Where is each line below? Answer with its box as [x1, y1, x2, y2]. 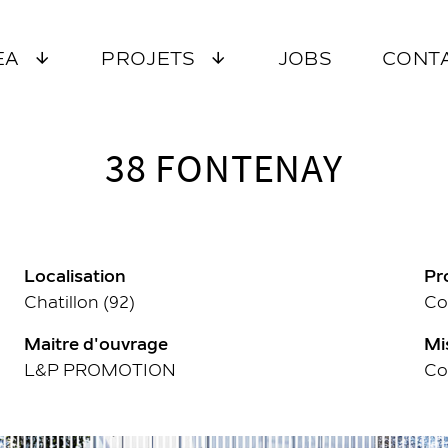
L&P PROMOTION [24, 361, 176, 380]
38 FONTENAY [105, 143, 343, 193]
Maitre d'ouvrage [24, 335, 168, 354]
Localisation [24, 267, 126, 286]
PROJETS [101, 47, 196, 69]
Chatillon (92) [24, 293, 135, 312]
